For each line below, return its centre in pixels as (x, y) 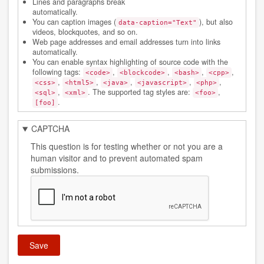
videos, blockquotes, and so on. (85, 32)
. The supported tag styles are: (141, 92)
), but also (216, 22)
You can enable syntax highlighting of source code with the (131, 62)
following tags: (58, 72)
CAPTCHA (50, 129)
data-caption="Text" (158, 23)
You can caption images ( (75, 22)
